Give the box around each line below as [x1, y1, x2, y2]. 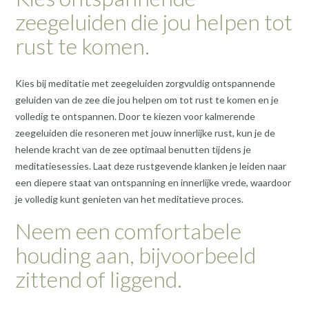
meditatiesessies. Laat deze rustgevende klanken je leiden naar [15, 160, 286, 172]
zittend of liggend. [15, 265, 182, 292]
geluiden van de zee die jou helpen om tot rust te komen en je [15, 94, 279, 106]
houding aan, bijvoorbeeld [15, 241, 256, 268]
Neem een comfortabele [15, 217, 241, 244]
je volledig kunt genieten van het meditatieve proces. [15, 193, 243, 206]
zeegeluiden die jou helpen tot [15, 8, 292, 35]
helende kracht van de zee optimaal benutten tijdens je [15, 143, 251, 156]
